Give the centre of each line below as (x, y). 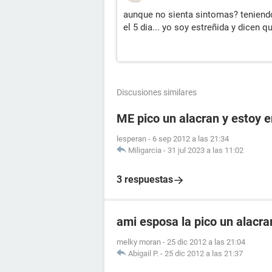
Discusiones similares (157, 92)
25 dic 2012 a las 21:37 (204, 253)
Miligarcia (145, 150)
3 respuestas (145, 179)
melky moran (139, 242)
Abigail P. (143, 253)
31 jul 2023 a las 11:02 (206, 150)
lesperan (131, 139)
